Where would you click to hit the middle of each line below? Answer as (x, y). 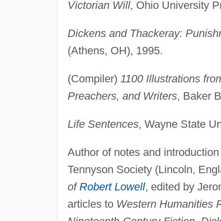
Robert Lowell (112, 186)
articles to (92, 204)
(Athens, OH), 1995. (115, 50)
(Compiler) (94, 78)
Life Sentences (103, 124)
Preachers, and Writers (122, 96)
